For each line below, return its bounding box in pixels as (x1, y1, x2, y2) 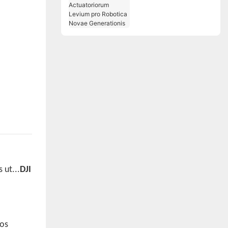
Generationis (137, 28, 179, 38)
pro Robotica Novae (137, 18, 204, 27)
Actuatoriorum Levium (137, 7, 210, 16)
